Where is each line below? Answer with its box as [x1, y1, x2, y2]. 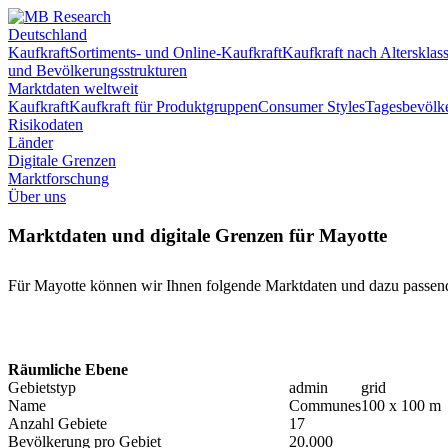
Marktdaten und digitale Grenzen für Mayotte [8, 224, 387, 246]
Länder [8, 134, 53, 151]
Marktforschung [8, 170, 109, 187]
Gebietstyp [8, 378, 76, 396]
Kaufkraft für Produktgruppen [69, 98, 258, 115]
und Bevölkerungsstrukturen [8, 62, 187, 79]
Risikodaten [8, 116, 83, 133]
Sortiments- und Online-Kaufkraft [69, 44, 282, 61]
